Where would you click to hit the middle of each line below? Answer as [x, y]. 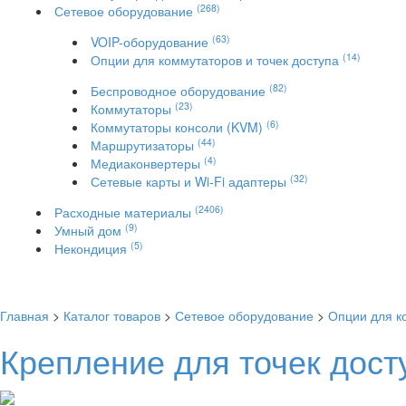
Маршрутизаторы [144, 145]
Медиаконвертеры [147, 163]
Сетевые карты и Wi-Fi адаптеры [190, 181]
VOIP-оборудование [151, 42]
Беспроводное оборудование [180, 91]
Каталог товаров [112, 315]
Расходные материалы [125, 212]
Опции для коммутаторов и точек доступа [217, 60]
